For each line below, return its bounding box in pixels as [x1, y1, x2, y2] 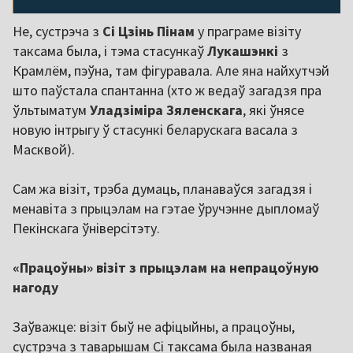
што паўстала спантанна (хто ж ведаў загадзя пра [13, 81, 321, 100]
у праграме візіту [195, 22, 301, 41]
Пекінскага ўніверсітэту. [13, 219, 160, 238]
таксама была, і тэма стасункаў [13, 42, 207, 61]
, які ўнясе [243, 101, 304, 120]
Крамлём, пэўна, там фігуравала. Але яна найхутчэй [13, 61, 329, 80]
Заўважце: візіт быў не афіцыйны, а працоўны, [13, 318, 295, 336]
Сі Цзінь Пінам [102, 22, 195, 41]
